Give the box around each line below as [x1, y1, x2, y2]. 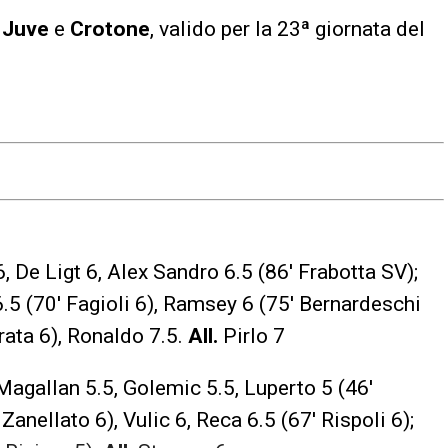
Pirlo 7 [218, 323, 285, 348]
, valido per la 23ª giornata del [150, 16, 425, 41]
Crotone [70, 16, 150, 41]
